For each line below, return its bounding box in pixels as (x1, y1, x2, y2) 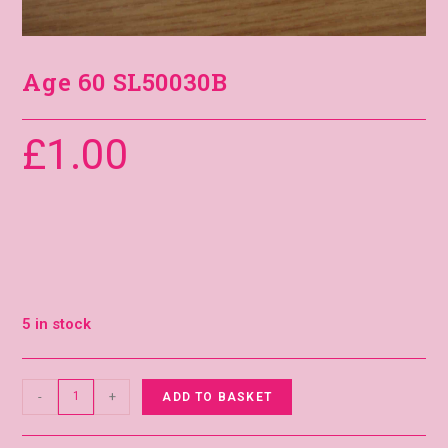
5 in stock (22, 314, 92, 333)
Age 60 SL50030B (22, 65, 228, 98)
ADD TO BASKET (162, 389, 272, 404)
